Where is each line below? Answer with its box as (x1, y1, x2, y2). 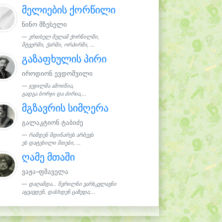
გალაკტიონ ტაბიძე (22, 118, 84, 126)
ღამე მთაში (22, 151, 75, 163)
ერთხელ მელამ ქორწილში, (29, 33, 100, 40)
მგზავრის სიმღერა (22, 102, 109, 114)
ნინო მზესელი (22, 20, 67, 28)
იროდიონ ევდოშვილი (22, 69, 93, 77)
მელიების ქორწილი (22, 3, 116, 16)
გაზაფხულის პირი (22, 53, 107, 65)
